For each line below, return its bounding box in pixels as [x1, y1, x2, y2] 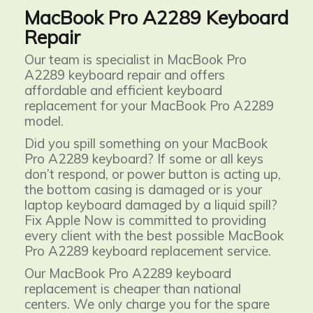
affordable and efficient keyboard [24, 81, 222, 99]
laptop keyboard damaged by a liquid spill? [24, 196, 277, 213]
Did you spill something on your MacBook [24, 134, 268, 152]
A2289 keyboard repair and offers [24, 66, 225, 83]
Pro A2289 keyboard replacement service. [24, 242, 271, 259]
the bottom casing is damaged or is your [24, 180, 262, 198]
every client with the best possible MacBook [24, 226, 284, 244]
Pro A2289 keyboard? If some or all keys [24, 150, 263, 167]
